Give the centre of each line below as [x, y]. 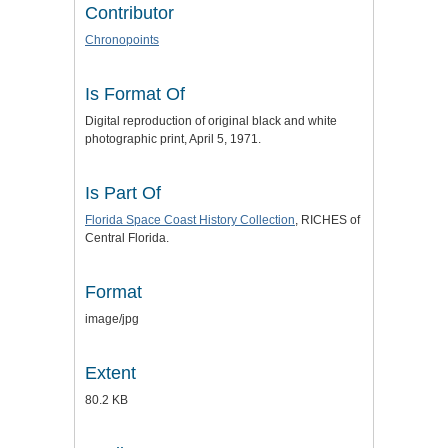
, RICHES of [327, 219]
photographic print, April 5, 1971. [173, 138]
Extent [110, 372]
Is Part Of [123, 192]
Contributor [129, 12]
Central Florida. [127, 237]
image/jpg [112, 318]
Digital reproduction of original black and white [211, 120]
